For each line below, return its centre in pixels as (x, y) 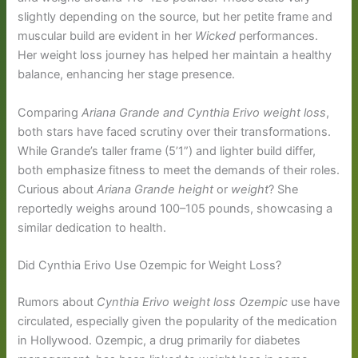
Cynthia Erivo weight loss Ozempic (193, 302)
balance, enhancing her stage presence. (127, 75)
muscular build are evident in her (107, 36)
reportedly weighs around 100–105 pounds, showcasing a (175, 208)
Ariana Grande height (155, 189)
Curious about (58, 189)
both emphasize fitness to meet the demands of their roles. (179, 170)
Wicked (216, 36)
